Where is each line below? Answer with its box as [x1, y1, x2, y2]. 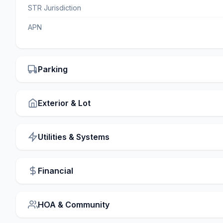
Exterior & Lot [38, 98, 91, 109]
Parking [38, 64, 68, 75]
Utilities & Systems [38, 132, 110, 142]
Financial [38, 166, 73, 176]
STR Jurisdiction [28, 3, 81, 12]
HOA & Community [38, 200, 110, 210]
